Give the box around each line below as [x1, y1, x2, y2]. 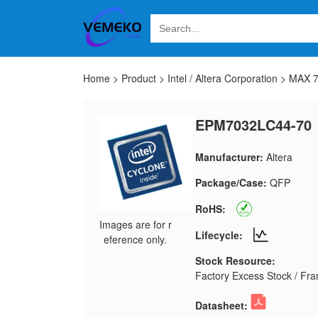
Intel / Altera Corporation [168, 71, 278, 85]
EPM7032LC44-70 [194, 114, 312, 135]
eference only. [104, 232, 168, 246]
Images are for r [99, 217, 172, 231]
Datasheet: [194, 298, 248, 312]
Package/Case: [194, 175, 267, 190]
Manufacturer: [194, 150, 263, 164]
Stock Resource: [194, 253, 275, 268]
